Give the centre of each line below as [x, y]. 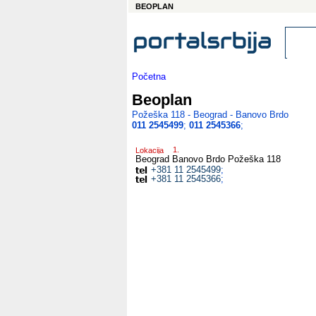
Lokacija [150, 150]
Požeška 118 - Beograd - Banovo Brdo [210, 115]
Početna [149, 77]
